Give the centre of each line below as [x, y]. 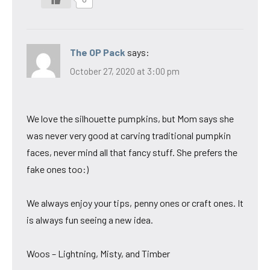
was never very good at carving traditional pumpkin [129, 136]
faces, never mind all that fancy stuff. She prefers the [132, 152]
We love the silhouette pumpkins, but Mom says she [130, 119]
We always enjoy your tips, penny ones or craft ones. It [135, 203]
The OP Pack [98, 52]
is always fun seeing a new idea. [90, 220]
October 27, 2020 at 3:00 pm [125, 71]
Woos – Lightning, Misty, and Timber [98, 254]
